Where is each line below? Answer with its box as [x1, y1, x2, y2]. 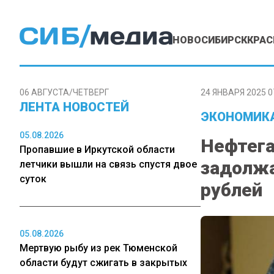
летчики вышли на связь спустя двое [20, 158, 197, 170]
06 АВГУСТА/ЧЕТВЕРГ [20, 87, 109, 97]
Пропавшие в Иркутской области [20, 144, 175, 155]
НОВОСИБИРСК [172, 34, 247, 46]
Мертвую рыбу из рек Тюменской [20, 242, 177, 254]
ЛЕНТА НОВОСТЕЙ [20, 100, 129, 114]
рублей [201, 179, 262, 201]
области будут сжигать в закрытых [20, 257, 187, 268]
